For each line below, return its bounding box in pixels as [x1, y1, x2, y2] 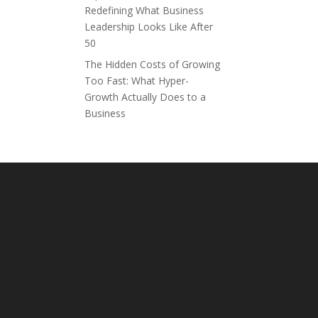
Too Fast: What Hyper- [84, 74, 190, 87]
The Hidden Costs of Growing [84, 57, 221, 71]
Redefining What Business [84, 4, 204, 17]
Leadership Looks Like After [84, 20, 214, 33]
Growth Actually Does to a [84, 90, 207, 104]
